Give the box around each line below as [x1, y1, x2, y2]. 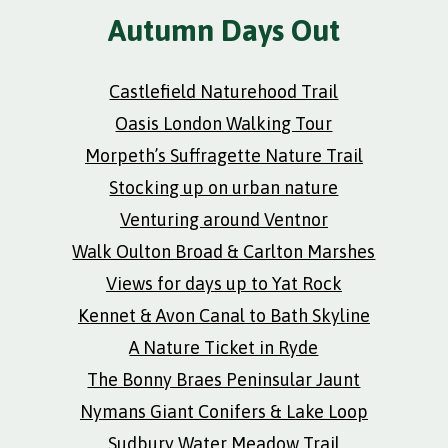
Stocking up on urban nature [109, 177, 339, 198]
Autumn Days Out [108, 13, 340, 47]
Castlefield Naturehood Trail [109, 81, 339, 102]
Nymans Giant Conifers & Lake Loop [79, 401, 368, 422]
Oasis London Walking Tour [115, 113, 333, 134]
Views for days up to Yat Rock [105, 273, 342, 294]
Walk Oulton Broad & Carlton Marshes [72, 241, 376, 262]
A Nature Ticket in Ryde [129, 337, 319, 358]
